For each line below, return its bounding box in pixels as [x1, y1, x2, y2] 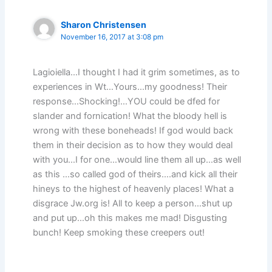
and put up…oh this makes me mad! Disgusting [33, 212, 228, 224]
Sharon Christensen [61, 19, 147, 30]
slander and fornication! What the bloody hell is [33, 110, 228, 122]
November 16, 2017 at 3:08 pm [61, 32, 164, 41]
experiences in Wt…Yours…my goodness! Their [33, 81, 228, 93]
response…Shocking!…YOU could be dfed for [33, 96, 220, 107]
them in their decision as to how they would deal [33, 140, 233, 151]
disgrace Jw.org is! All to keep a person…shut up [33, 198, 233, 209]
